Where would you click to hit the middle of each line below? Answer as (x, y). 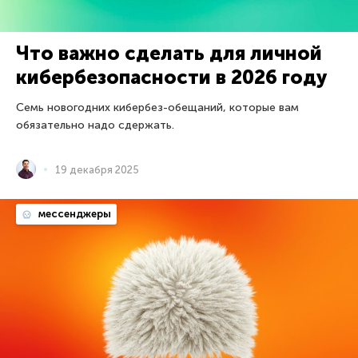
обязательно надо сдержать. (95, 125)
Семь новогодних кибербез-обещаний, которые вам (157, 108)
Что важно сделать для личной (169, 54)
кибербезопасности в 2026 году (171, 78)
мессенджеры (74, 214)
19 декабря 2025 (97, 169)
